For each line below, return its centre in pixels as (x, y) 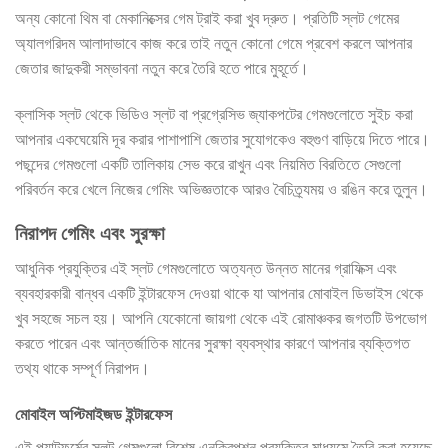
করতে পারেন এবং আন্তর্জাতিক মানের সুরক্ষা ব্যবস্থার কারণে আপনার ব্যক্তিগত (212, 344)
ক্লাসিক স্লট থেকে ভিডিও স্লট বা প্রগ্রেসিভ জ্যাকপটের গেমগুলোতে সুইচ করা (214, 114)
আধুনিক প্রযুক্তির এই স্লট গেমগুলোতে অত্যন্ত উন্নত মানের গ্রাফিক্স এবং (206, 269)
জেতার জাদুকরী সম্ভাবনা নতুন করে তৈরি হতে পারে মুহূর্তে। (162, 68)
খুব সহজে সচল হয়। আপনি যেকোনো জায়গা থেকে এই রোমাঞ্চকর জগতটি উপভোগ (221, 319)
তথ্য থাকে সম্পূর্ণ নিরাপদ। (82, 369)
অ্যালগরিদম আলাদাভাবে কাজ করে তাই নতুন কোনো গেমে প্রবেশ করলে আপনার (213, 43)
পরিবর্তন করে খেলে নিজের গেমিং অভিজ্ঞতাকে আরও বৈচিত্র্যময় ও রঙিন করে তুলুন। (221, 189)
